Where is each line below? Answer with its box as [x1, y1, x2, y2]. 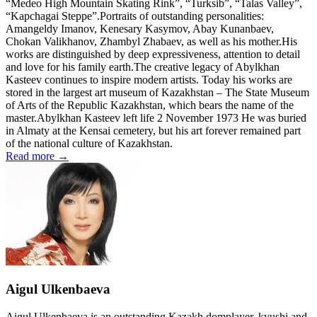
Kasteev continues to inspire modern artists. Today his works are [6, 74, 292, 86]
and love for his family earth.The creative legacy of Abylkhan [6, 61, 279, 74]
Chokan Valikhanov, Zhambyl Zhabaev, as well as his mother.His [6, 35, 297, 48]
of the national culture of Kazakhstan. [6, 137, 173, 150]
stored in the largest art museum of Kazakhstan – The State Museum [6, 86, 309, 99]
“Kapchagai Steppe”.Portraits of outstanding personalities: [6, 10, 264, 23]
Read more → [6, 150, 69, 163]
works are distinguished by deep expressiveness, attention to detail [6, 48, 300, 61]
